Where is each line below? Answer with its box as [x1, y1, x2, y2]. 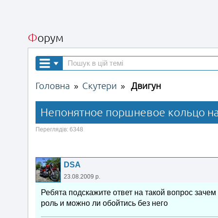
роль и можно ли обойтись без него [41, 199, 168, 207]
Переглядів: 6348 [36, 126, 83, 133]
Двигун [131, 81, 161, 91]
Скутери [82, 81, 117, 91]
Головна [36, 81, 70, 91]
